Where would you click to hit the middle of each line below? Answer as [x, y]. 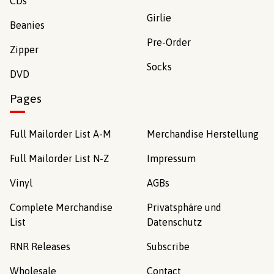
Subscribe [168, 246]
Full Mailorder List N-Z [59, 158]
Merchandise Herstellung [203, 134]
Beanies [27, 25]
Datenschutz [174, 222]
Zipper [24, 50]
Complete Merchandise [61, 207]
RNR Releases [40, 246]
